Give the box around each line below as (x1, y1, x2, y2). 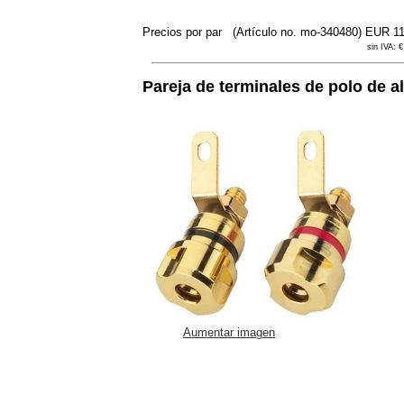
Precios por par (142, 25, 225, 40)
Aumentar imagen (183, 325, 275, 339)
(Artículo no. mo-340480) (229, 25, 365, 40)
